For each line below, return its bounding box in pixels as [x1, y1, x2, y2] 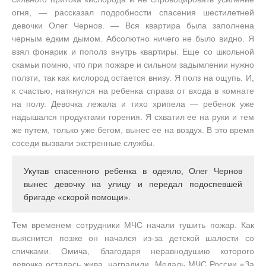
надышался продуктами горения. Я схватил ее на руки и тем [12, 112, 254, 122]
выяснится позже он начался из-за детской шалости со [12, 233, 254, 243]
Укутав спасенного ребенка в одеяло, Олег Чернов [24, 166, 242, 176]
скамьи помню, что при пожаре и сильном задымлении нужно [12, 60, 254, 69]
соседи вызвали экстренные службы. [12, 138, 155, 148]
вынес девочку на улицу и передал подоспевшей [24, 179, 242, 189]
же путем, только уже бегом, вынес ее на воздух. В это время [12, 125, 254, 135]
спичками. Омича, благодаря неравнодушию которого [12, 246, 254, 256]
